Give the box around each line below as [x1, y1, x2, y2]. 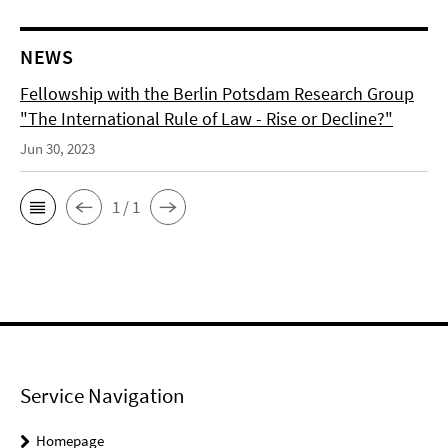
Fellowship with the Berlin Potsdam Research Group [20, 82, 414, 106]
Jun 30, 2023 [20, 139, 95, 159]
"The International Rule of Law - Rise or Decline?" [20, 107, 393, 131]
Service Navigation [20, 382, 184, 410]
